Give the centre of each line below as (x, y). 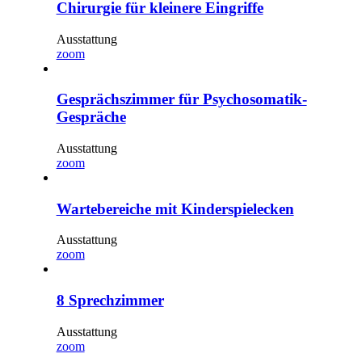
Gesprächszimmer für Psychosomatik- (181, 99)
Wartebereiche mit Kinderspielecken (175, 208)
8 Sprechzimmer (110, 301)
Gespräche (91, 117)
